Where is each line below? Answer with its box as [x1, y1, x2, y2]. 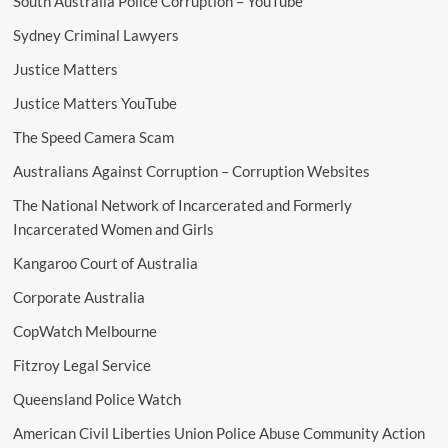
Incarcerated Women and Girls [12, 220, 214, 238]
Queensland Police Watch [12, 390, 181, 408]
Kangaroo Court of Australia [12, 254, 198, 272]
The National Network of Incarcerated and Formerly [12, 196, 352, 214]
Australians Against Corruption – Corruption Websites [12, 162, 370, 180]
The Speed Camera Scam [12, 128, 174, 146]
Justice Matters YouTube [12, 94, 177, 112]
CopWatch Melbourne [12, 322, 157, 340]
